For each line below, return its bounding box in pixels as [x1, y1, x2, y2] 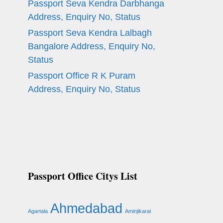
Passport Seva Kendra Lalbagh [28, 28, 152, 38]
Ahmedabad [50, 201, 122, 216]
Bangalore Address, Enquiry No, [28, 41, 155, 51]
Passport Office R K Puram [28, 71, 135, 81]
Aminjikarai [125, 208, 151, 214]
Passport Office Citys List [28, 169, 137, 183]
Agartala [28, 208, 48, 214]
